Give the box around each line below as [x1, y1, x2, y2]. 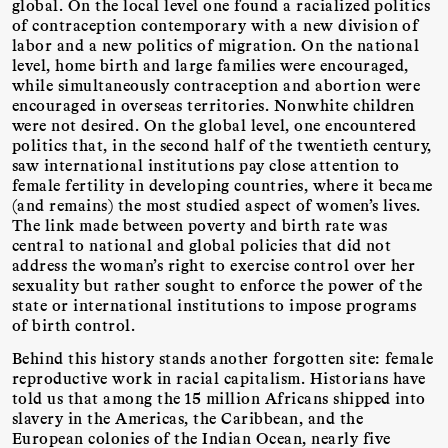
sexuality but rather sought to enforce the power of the [12, 275, 423, 295]
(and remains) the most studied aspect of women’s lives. [12, 195, 421, 215]
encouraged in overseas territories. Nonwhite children [12, 95, 415, 115]
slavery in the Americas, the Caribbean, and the [12, 407, 364, 427]
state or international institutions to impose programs [12, 295, 417, 315]
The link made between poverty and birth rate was [12, 215, 388, 235]
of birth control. [12, 315, 136, 335]
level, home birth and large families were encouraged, [12, 55, 409, 75]
